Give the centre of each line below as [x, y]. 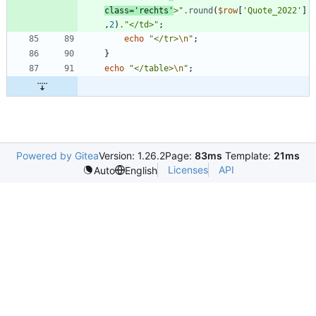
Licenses [188, 170]
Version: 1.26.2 [132, 156]
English [141, 170]
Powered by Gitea [57, 156]
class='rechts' [139, 11]
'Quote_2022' [272, 11]
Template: [248, 156]
